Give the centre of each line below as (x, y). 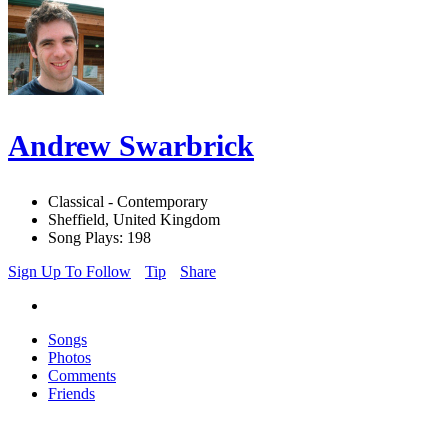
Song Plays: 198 (99, 238)
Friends (71, 394)
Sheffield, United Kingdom (134, 220)
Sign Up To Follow (69, 272)
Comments (82, 376)
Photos (69, 358)
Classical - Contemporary (128, 202)
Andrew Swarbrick (131, 146)
